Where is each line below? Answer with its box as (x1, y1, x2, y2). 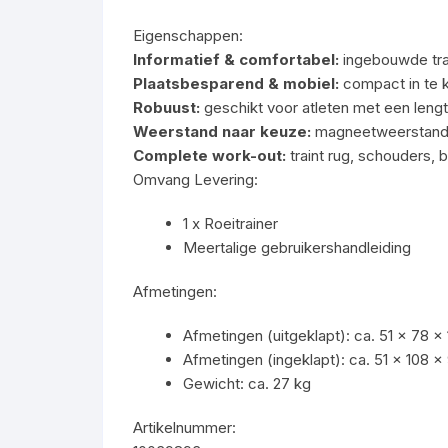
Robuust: (133, 98, 200, 117)
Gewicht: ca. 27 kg (183, 374, 311, 393)
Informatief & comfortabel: (133, 50, 339, 69)
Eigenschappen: (133, 26, 243, 45)
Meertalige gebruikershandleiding (183, 238, 411, 257)
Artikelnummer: (133, 418, 236, 437)
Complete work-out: (133, 146, 286, 165)
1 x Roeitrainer (183, 214, 278, 233)
